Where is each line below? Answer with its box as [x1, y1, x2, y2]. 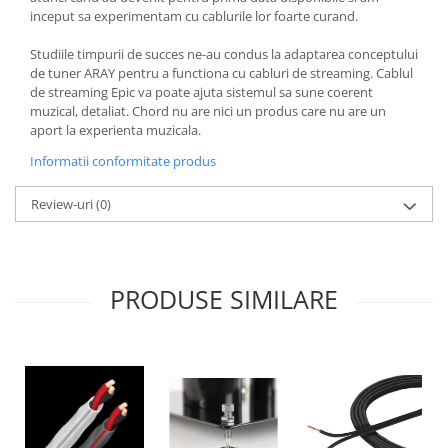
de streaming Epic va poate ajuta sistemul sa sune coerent [30, 83, 373, 102]
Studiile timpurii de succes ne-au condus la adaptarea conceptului [30, 45, 418, 64]
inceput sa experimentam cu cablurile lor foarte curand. [30, 7, 358, 26]
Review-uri [31, 195, 96, 214]
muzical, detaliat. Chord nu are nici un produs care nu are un [30, 102, 386, 121]
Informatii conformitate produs [30, 152, 216, 171]
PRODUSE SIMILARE [110, 282, 338, 317]
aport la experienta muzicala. [30, 121, 201, 140]
